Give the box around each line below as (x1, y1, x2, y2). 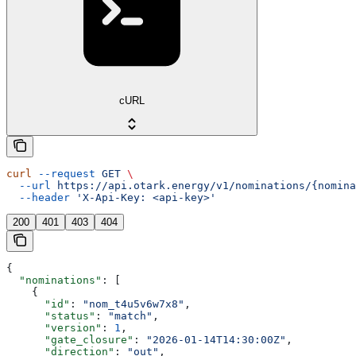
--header (6, 191, 70, 203)
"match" (108, 309, 153, 322)
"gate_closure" (6, 333, 133, 346)
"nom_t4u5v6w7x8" (83, 297, 184, 310)
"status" (6, 309, 95, 322)
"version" (6, 321, 102, 334)
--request (32, 167, 95, 180)
